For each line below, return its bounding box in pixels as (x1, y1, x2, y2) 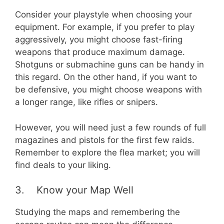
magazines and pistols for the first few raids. (15, 134, 194, 145)
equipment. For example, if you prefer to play (15, 22, 194, 32)
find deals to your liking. (15, 159, 111, 170)
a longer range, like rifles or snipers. (15, 97, 158, 107)
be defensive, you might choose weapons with (15, 84, 202, 95)
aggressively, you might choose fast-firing (15, 34, 182, 45)
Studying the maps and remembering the (15, 207, 180, 217)
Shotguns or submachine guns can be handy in (15, 59, 204, 70)
